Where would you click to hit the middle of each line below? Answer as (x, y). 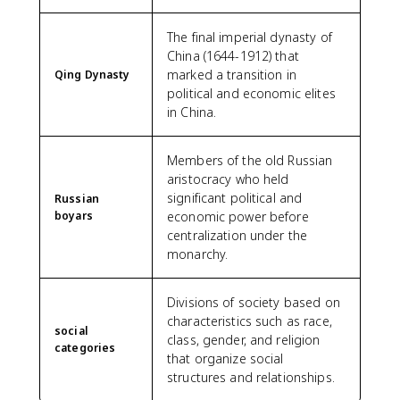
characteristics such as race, (250, 321)
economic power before (238, 217)
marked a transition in (232, 75)
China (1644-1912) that (233, 56)
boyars (74, 216)
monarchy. (198, 254)
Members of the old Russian (250, 160)
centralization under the (237, 235)
